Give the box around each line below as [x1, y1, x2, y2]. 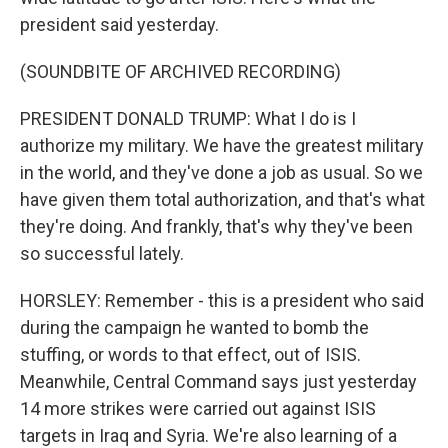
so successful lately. [20, 243, 184, 264]
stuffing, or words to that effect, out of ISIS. [20, 344, 361, 365]
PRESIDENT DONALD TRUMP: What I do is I [20, 108, 356, 129]
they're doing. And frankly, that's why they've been [20, 216, 413, 237]
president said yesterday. [20, 14, 219, 35]
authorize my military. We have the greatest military [20, 135, 424, 156]
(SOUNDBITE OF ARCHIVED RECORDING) [20, 61, 341, 82]
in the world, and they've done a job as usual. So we [20, 162, 423, 183]
